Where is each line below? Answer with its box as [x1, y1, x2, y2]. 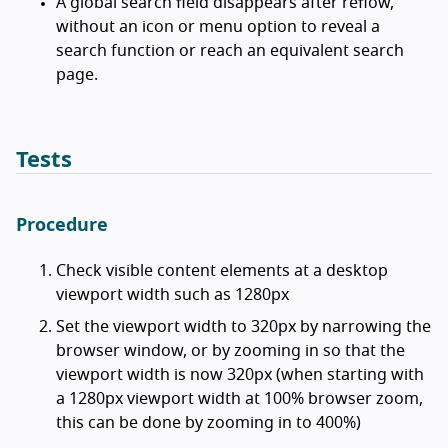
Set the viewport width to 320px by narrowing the [56, 319, 431, 336]
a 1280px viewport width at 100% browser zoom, [56, 391, 423, 408]
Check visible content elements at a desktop [56, 263, 388, 280]
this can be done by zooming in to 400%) [56, 415, 361, 432]
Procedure [16, 217, 108, 236]
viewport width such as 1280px [56, 287, 289, 304]
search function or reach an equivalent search [56, 43, 404, 60]
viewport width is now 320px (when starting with [56, 367, 424, 384]
